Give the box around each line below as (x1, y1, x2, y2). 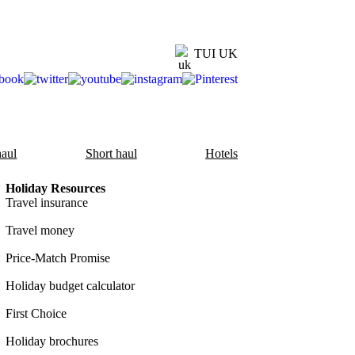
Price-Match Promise (5, 251, 110, 265)
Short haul (85, 147, 137, 161)
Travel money (5, 223, 74, 238)
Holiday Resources (5, 181, 105, 196)
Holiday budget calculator (5, 279, 135, 293)
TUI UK (194, 47, 238, 61)
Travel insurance (5, 196, 88, 210)
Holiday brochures (5, 334, 98, 349)
